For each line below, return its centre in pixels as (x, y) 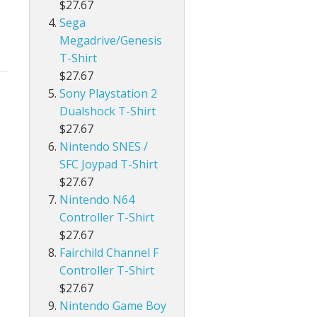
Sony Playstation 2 (109, 94)
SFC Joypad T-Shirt (109, 165)
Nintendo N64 (97, 200)
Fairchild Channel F (109, 253)
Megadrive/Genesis (111, 41)
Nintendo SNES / (104, 147)
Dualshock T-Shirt (108, 111)
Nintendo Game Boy (113, 306)
